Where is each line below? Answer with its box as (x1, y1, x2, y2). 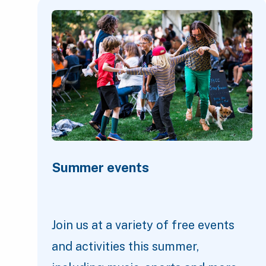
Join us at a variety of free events (52, 218, 235, 233)
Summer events (52, 160, 149, 176)
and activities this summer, (52, 239, 199, 254)
